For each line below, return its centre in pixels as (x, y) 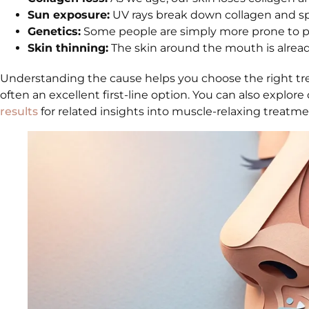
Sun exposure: (69, 15)
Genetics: (54, 32)
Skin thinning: (68, 48)
